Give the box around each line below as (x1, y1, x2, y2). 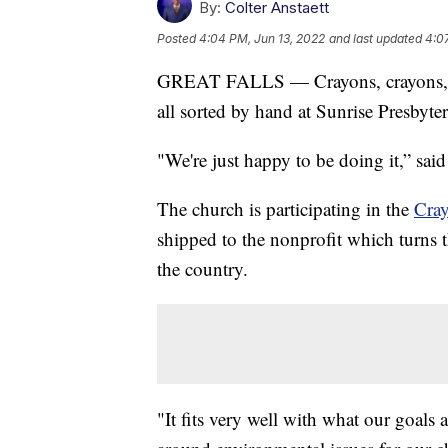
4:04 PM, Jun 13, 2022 (199, 30, 325, 46)
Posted (157, 30, 199, 46)
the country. (157, 255, 248, 281)
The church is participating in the (157, 195, 414, 221)
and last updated (329, 30, 422, 46)
